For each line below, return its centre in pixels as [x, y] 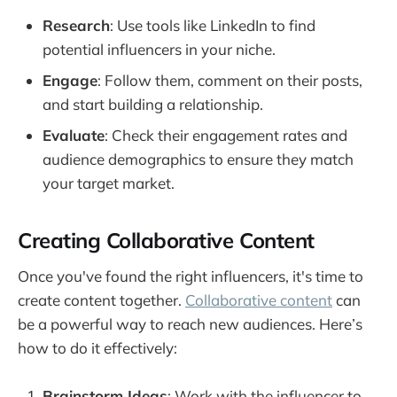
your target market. [109, 183]
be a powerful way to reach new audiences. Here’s [190, 324]
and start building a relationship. [153, 104]
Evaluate [74, 135]
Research [76, 25]
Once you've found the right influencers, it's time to [191, 276]
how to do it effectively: [97, 348]
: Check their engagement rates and [226, 135]
